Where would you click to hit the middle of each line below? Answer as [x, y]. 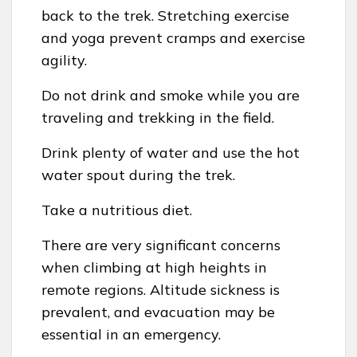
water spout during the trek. [138, 175]
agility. [64, 61]
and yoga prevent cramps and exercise [173, 38]
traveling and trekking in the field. [158, 118]
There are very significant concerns [161, 245]
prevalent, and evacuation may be [158, 312]
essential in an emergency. [131, 335]
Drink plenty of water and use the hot [171, 153]
